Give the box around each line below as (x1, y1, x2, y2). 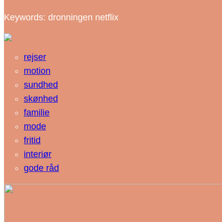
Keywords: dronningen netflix (4, 12, 118, 22)
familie (24, 107, 50, 117)
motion (24, 65, 51, 76)
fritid (24, 135, 41, 145)
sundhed (24, 79, 58, 90)
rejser (24, 52, 46, 62)
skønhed (24, 93, 58, 104)
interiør (24, 149, 52, 159)
